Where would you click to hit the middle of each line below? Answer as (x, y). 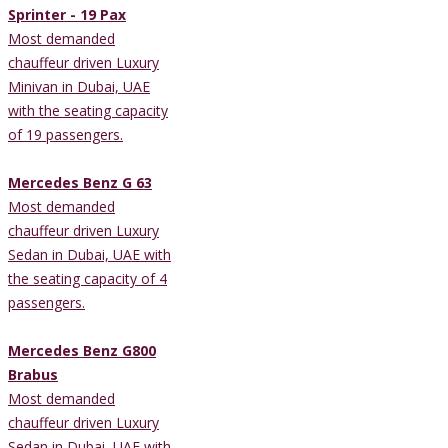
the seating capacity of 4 (87, 278)
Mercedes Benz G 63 (80, 182)
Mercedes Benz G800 (82, 350)
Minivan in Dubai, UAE (79, 86)
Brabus (33, 374)
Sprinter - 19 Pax (67, 14)
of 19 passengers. (65, 134)
